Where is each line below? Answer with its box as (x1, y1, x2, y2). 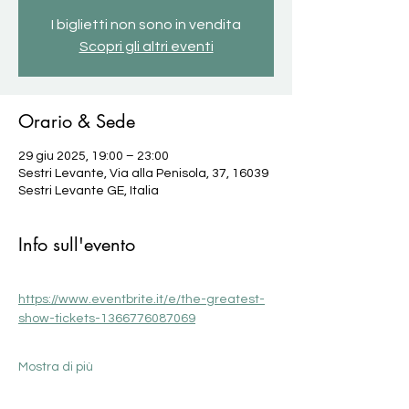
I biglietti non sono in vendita (51, 17, 241, 32)
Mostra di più (18, 361, 93, 373)
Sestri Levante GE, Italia (18, 184, 159, 197)
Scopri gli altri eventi (79, 39, 214, 54)
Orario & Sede (18, 110, 135, 133)
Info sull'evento (18, 233, 135, 257)
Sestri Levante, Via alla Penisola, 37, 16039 (18, 167, 268, 180)
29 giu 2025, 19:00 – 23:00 (18, 150, 169, 163)
